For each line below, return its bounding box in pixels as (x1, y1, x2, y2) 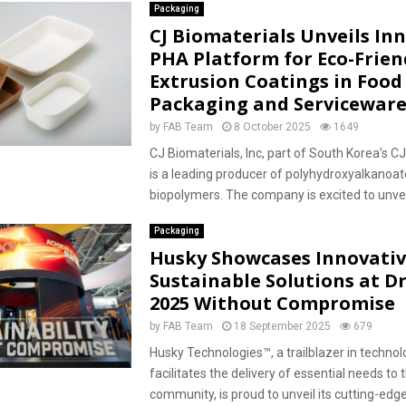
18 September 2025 (233, 320, 331, 333)
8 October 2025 (233, 121, 311, 133)
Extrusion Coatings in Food (149, 69, 402, 93)
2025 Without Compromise (149, 291, 395, 315)
